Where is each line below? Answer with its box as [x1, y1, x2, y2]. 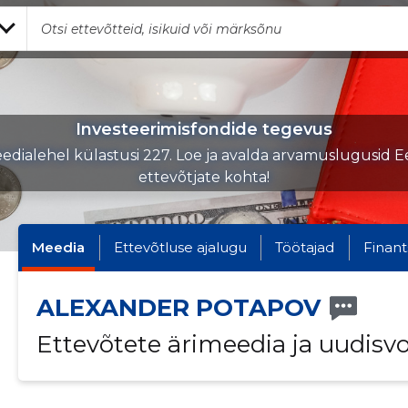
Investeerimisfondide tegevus [76, 119, 332, 139]
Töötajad [275, 239, 335, 256]
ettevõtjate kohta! [138, 168, 270, 186]
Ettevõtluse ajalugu [113, 239, 247, 256]
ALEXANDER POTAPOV [36, 293, 321, 322]
